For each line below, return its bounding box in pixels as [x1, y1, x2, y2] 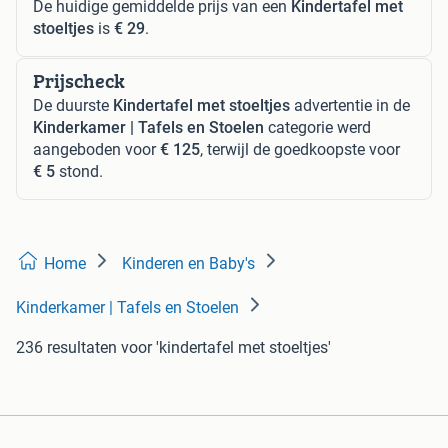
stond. [55, 161, 103, 181]
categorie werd [264, 117, 371, 137]
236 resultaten [16, 337, 117, 357]
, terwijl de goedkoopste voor [200, 139, 400, 159]
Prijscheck [33, 65, 125, 95]
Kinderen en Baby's [122, 253, 255, 273]
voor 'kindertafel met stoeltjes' [121, 337, 331, 357]
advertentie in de [290, 95, 410, 115]
